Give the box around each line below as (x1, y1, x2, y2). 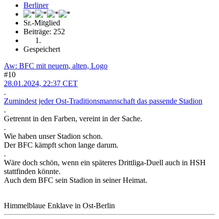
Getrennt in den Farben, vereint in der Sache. (4, 114, 142, 123)
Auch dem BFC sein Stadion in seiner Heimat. (4, 176, 147, 185)
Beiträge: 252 (23, 27, 65, 36)
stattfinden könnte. (4, 167, 61, 176)
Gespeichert (23, 45, 60, 54)
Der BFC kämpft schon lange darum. (4, 141, 118, 150)
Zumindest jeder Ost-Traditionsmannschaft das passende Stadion (4, 97, 202, 106)
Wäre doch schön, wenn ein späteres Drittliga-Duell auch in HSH (4, 158, 206, 167)
